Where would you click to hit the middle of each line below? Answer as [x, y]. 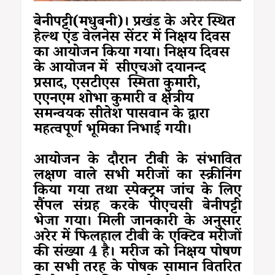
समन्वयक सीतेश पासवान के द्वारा [121, 115]
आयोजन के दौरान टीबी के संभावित [137, 161]
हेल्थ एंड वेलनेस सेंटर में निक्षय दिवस [132, 39]
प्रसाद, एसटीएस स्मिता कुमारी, [117, 85]
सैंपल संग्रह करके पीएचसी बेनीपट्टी [137, 207]
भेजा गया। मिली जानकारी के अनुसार [137, 223]
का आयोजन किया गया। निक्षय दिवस [132, 54]
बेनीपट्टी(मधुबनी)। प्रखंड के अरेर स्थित [134, 23]
